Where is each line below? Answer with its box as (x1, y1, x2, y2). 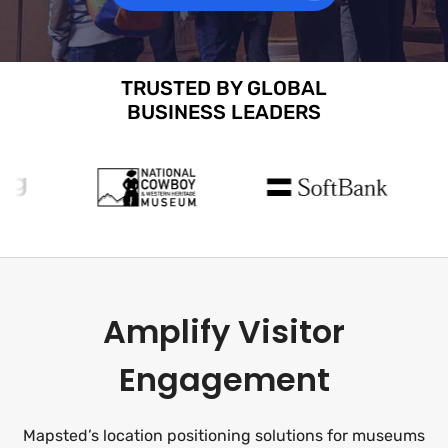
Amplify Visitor (103, 309, 345, 354)
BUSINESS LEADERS (127, 99, 321, 124)
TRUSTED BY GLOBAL (121, 75, 327, 100)
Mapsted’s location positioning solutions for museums (23, 426, 425, 445)
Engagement (118, 357, 330, 402)
